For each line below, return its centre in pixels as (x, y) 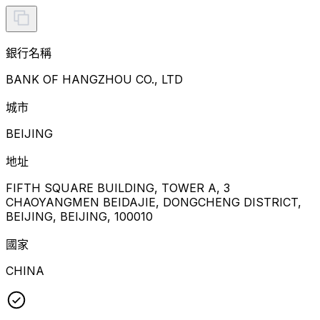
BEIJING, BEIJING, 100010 (79, 216)
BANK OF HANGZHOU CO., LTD (94, 79)
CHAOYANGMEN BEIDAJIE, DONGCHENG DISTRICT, (154, 202)
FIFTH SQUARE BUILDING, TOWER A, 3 (118, 187)
